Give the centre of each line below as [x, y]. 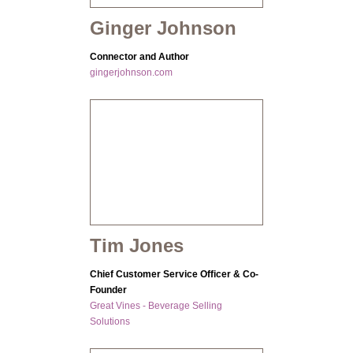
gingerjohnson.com [131, 73]
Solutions [110, 322]
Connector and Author [139, 57]
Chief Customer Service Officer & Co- [174, 275]
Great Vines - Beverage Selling [156, 306]
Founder [108, 290]
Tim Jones [137, 246]
